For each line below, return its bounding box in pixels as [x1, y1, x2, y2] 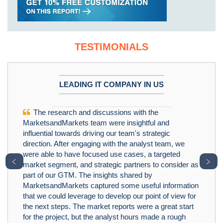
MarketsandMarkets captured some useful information [23, 181, 199, 190]
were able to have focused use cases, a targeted [23, 150, 180, 159]
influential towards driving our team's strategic [23, 129, 170, 138]
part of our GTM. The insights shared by [23, 171, 152, 180]
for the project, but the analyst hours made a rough [23, 213, 186, 222]
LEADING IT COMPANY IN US [59, 80, 164, 89]
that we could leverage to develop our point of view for [23, 192, 196, 201]
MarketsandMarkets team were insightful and [23, 118, 169, 127]
